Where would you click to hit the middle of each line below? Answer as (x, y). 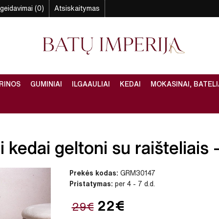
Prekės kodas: (94, 173)
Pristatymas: (91, 184)
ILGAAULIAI (91, 84)
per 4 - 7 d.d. (134, 184)
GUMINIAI (46, 84)
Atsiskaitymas (77, 8)
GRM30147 (137, 173)
